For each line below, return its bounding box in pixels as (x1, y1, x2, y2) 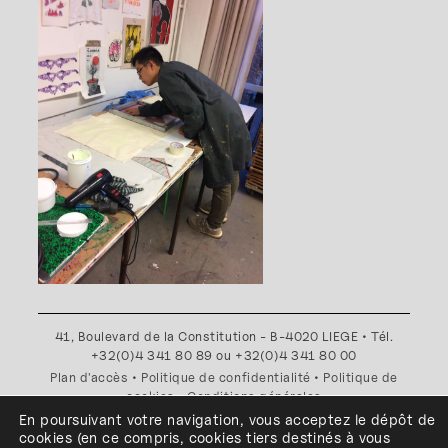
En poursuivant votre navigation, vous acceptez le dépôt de (19, 411, 436, 428)
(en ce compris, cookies (76, 429, 247, 446)
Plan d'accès (50, 370, 129, 386)
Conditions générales (187, 389, 322, 405)
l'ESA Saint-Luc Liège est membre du (108, 411, 340, 427)
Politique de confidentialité (141, 370, 311, 386)
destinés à (277, 429, 359, 446)
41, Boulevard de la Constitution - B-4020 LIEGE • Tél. (54, 328, 394, 344)
